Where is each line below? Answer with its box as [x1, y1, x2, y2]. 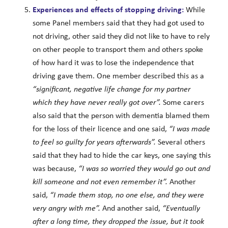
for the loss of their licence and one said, [32, 125, 167, 133]
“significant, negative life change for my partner [32, 85, 190, 94]
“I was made [166, 125, 210, 133]
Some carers [162, 98, 204, 107]
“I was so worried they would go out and [78, 164, 210, 173]
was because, [32, 164, 78, 173]
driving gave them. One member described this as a [32, 72, 204, 80]
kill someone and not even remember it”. [32, 178, 167, 186]
